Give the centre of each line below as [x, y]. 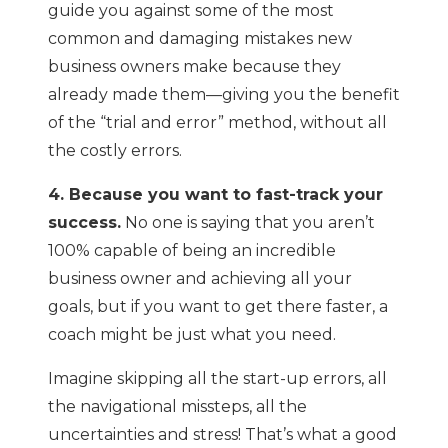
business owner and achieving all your [200, 279]
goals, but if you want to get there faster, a [218, 307]
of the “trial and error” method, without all [217, 123]
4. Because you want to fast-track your [215, 195]
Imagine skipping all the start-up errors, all [217, 379]
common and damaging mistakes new [200, 39]
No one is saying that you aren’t [248, 223]
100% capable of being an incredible [192, 251]
